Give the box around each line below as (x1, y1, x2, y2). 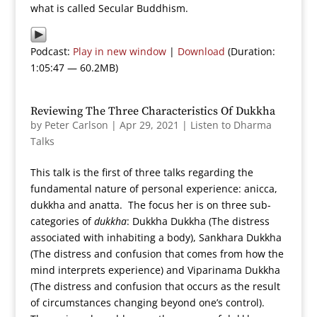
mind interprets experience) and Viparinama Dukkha (30, 263, 280, 277)
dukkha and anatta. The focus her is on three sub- (30, 198, 271, 212)
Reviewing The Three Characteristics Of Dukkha (30, 104, 275, 118)
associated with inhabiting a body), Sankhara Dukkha (30, 231, 282, 244)
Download (177, 45, 225, 58)
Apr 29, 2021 (119, 118, 179, 132)
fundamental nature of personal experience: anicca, (30, 182, 277, 195)
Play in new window (72, 45, 166, 58)
